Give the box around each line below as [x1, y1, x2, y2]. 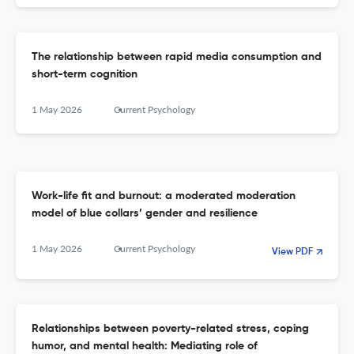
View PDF [272, 247, 313, 258]
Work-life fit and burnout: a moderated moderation [32, 190, 296, 202]
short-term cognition [32, 69, 137, 81]
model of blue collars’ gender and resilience [32, 208, 258, 220]
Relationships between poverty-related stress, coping [32, 323, 309, 335]
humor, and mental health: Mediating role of [32, 341, 258, 352]
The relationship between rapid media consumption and [32, 51, 322, 63]
